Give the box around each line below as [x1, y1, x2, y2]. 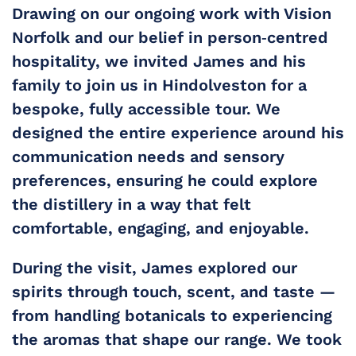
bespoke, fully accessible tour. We [12, 99, 281, 118]
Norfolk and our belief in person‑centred [12, 28, 328, 47]
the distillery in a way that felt [12, 195, 251, 214]
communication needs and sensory [12, 147, 284, 166]
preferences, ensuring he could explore [12, 171, 318, 190]
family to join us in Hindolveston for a [12, 75, 307, 95]
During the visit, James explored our [12, 258, 297, 277]
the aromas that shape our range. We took [12, 330, 342, 349]
